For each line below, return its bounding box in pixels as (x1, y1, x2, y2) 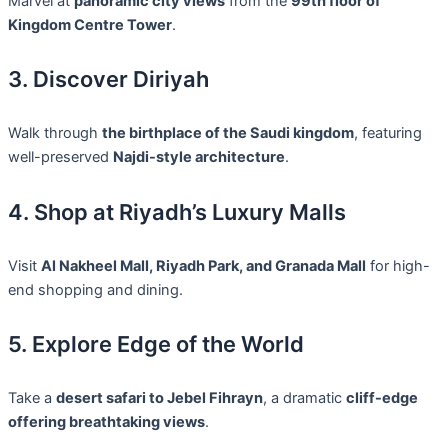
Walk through (8, 124, 102, 143)
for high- (366, 256, 430, 275)
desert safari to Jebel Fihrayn (56, 388, 263, 407)
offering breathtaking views (8, 412, 205, 431)
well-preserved (8, 148, 113, 167)
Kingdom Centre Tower (8, 16, 172, 35)
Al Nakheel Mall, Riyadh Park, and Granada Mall (41, 256, 366, 275)
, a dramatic (263, 388, 346, 407)
